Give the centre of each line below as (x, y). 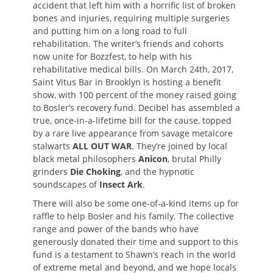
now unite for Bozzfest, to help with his (112, 57)
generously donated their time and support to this (136, 242)
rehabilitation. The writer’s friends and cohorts (128, 44)
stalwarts (53, 146)
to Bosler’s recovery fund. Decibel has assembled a (136, 108)
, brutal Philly (194, 159)
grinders (51, 172)
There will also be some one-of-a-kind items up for (136, 204)
